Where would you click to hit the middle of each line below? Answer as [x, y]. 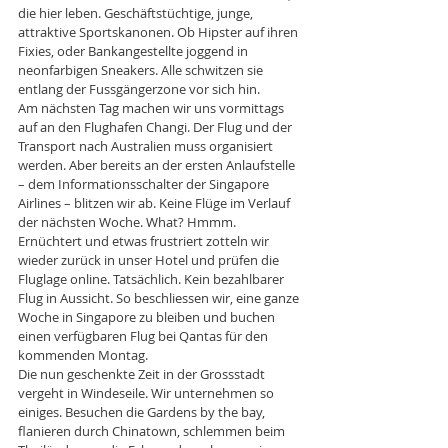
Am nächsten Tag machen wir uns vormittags [152, 107]
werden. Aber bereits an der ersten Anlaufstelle [158, 164]
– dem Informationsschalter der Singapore [145, 183]
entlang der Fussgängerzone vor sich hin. [139, 88]
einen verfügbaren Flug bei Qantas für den [144, 335]
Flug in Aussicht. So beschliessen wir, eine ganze [160, 297]
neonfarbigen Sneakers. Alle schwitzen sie [142, 69]
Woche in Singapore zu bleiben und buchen [148, 316]
